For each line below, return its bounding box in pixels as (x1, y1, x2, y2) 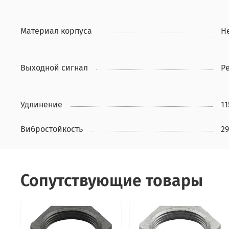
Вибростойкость (20, 124, 83, 134)
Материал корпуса (20, 26, 92, 36)
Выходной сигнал (20, 63, 88, 73)
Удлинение (20, 100, 62, 110)
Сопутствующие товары (20, 170, 203, 190)
